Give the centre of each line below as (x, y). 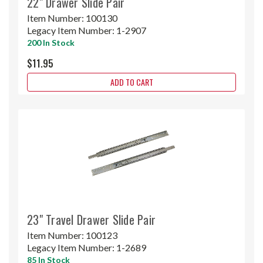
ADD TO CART (131, 82)
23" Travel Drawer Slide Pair (91, 219)
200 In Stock (51, 42)
